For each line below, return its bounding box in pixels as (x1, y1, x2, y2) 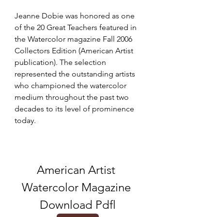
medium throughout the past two (15, 93, 129, 102)
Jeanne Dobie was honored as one (15, 11, 135, 20)
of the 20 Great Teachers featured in (15, 23, 137, 32)
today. (15, 116, 36, 125)
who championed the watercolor (15, 81, 126, 90)
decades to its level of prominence (15, 104, 134, 113)
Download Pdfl (39, 198, 116, 212)
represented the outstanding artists (15, 69, 135, 78)
